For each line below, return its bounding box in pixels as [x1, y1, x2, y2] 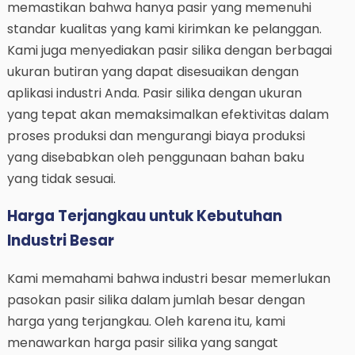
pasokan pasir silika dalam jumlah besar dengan [6, 291, 305, 310]
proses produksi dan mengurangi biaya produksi [6, 126, 305, 145]
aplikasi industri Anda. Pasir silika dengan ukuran [6, 83, 302, 102]
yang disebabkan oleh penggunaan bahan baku [6, 147, 304, 166]
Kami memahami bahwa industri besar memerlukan [6, 269, 330, 288]
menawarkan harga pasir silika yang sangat [6, 334, 278, 353]
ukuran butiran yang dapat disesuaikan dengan [6, 62, 299, 81]
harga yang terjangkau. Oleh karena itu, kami [6, 312, 285, 331]
